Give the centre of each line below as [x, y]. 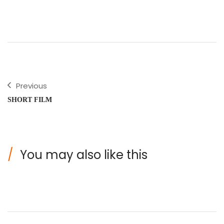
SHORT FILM [30, 100]
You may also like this [84, 155]
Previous [31, 86]
